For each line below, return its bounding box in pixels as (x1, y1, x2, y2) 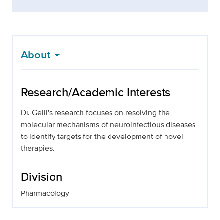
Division (21, 168, 62, 186)
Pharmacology (21, 188, 69, 199)
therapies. (21, 142, 55, 154)
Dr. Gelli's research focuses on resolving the (21, 107, 170, 119)
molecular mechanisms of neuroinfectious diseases (21, 119, 195, 131)
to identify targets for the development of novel (21, 131, 183, 142)
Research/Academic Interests (21, 83, 170, 101)
